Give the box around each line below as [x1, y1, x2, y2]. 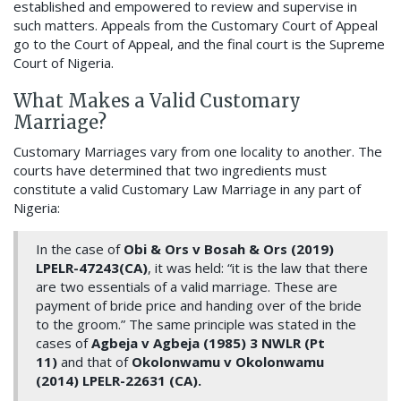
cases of [36, 334, 91, 353]
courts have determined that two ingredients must [13, 161, 327, 180]
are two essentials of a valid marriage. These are [36, 277, 337, 296]
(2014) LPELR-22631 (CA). [36, 371, 201, 390]
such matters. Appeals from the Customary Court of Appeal [13, 16, 378, 35]
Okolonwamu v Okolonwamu [132, 353, 324, 371]
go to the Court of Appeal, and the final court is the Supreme [13, 35, 385, 54]
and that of [57, 353, 132, 371]
